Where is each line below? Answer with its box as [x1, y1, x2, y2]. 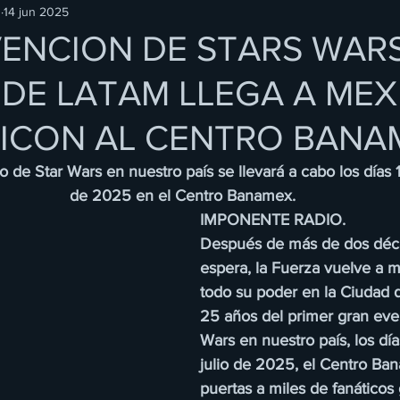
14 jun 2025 [4, 4, 69, 19]
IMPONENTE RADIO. [200, 211, 346, 229]
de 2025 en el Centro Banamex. [69, 187, 296, 204]
